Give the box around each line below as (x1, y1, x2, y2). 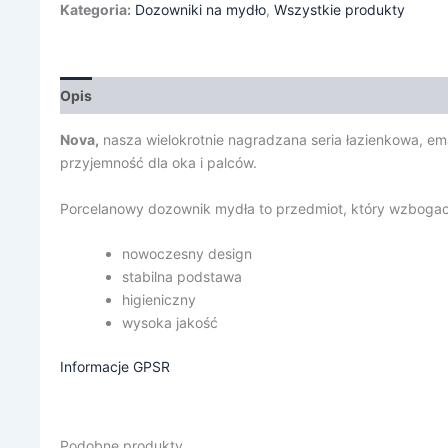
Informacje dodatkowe (110, 87, 264, 105)
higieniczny (122, 290, 196, 308)
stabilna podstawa (122, 267, 242, 285)
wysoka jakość (122, 313, 218, 331)
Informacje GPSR (60, 357, 170, 375)
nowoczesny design (122, 244, 252, 262)
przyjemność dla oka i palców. (60, 154, 261, 172)
